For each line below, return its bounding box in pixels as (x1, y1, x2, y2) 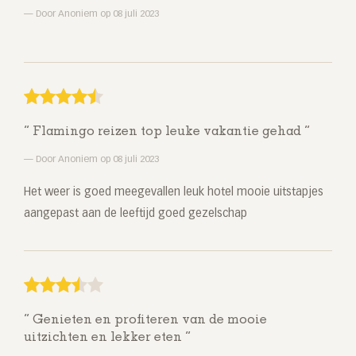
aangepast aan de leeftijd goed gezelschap (24, 208, 247, 220)
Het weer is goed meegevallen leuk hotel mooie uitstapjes (24, 187, 323, 199)
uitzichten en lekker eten (24, 331, 185, 345)
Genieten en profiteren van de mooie (29, 314, 267, 327)
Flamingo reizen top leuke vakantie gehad (29, 126, 304, 139)
